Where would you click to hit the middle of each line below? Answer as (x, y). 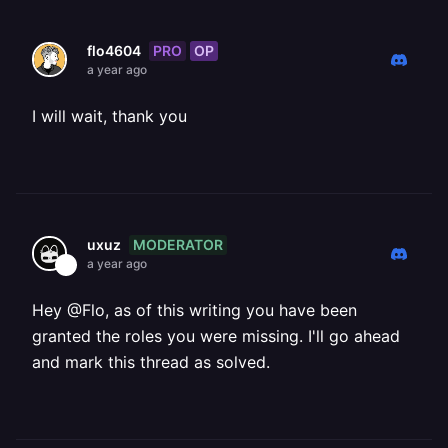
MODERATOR (178, 244)
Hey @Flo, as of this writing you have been (194, 310)
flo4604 (114, 50)
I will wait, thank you (109, 116)
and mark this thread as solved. (151, 362)
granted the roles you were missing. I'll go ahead (216, 336)
